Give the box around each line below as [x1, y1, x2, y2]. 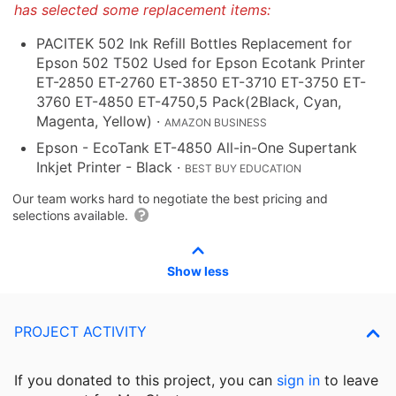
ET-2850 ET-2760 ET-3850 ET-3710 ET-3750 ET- [36, 73, 366, 92]
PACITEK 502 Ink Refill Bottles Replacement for [36, 34, 352, 53]
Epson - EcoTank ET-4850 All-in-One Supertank [36, 139, 357, 157]
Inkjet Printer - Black [36, 158, 172, 177]
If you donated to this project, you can [14, 371, 277, 390]
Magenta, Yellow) [36, 112, 152, 131]
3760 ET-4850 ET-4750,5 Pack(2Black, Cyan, [36, 93, 341, 111]
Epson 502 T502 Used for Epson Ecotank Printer [36, 54, 365, 72]
